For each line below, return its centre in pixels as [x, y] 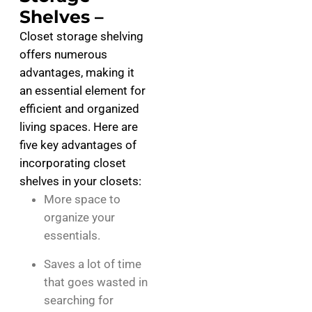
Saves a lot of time [93, 264]
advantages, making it [77, 72]
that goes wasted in [96, 282]
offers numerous [63, 54]
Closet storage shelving [81, 36]
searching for [79, 300]
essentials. [72, 235]
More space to [82, 199]
